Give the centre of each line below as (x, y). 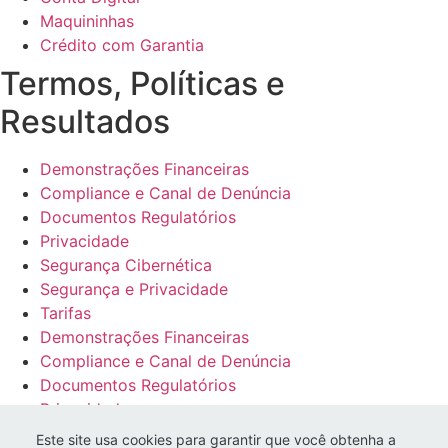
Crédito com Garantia (122, 44)
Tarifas (65, 312)
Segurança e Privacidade (134, 288)
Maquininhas (87, 20)
